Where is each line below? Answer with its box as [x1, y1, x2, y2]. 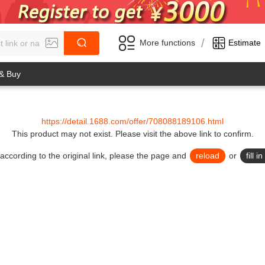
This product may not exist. [11, 129, 115, 138]
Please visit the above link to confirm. [115, 129, 254, 138]
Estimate [228, 38, 261, 47]
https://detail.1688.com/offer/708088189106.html [41, 117, 224, 126]
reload [196, 151, 219, 160]
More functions [140, 38, 195, 47]
